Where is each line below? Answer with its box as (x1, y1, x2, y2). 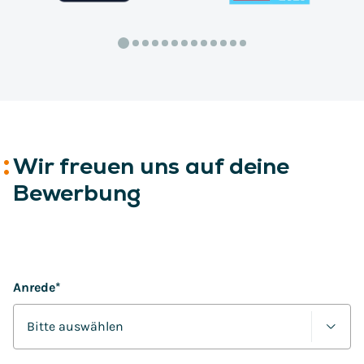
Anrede (13, 279, 55, 295)
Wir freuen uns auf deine (13, 151, 289, 180)
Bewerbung (13, 178, 141, 207)
